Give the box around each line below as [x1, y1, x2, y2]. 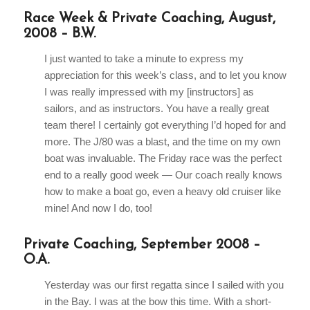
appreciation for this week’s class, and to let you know [44, 69, 286, 81]
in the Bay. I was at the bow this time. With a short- [44, 295, 271, 307]
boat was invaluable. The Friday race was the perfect [44, 152, 282, 164]
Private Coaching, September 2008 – [23, 237, 260, 252]
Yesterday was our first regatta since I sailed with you [44, 278, 284, 291]
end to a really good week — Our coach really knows [44, 168, 282, 181]
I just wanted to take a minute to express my [44, 52, 244, 64]
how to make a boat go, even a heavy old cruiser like [44, 185, 281, 197]
